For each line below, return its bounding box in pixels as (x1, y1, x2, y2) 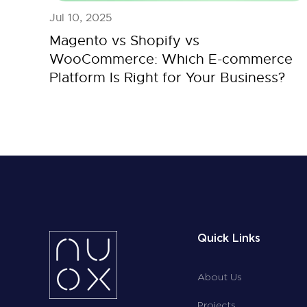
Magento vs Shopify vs (49, 32, 199, 50)
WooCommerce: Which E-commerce (49, 51, 293, 69)
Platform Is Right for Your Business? (49, 69, 285, 87)
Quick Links (197, 233, 260, 245)
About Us (197, 273, 242, 283)
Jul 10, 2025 (49, 11, 112, 25)
